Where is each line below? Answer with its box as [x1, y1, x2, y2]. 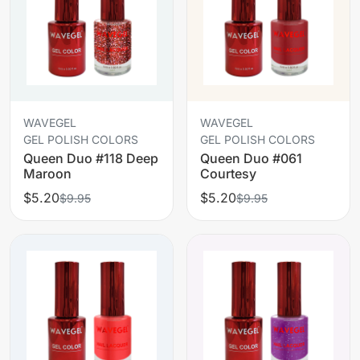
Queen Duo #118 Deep [23, 149, 158, 166]
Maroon [23, 165, 72, 182]
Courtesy [200, 165, 256, 182]
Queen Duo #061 [200, 149, 302, 166]
